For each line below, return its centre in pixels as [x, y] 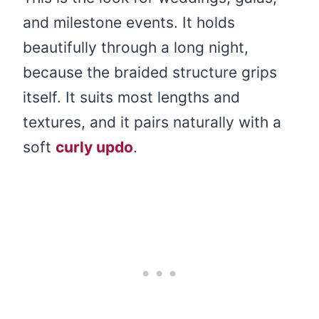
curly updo [94, 147]
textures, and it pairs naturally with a [152, 122]
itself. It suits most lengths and [131, 97]
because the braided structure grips [150, 72]
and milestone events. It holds [129, 22]
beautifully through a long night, [136, 47]
